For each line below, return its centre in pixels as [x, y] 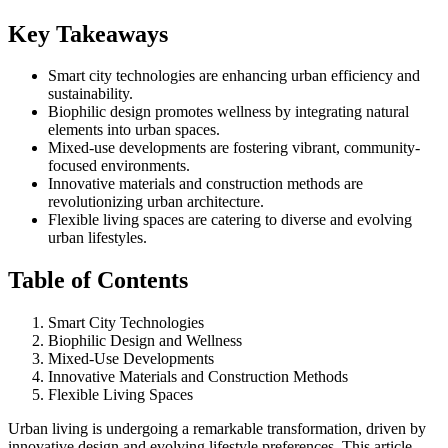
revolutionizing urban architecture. [156, 202]
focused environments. [119, 166]
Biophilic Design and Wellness [145, 341]
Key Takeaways [88, 33]
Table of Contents [98, 280]
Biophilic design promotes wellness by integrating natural [228, 112]
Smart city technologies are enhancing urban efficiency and [234, 76]
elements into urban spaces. [134, 130]
